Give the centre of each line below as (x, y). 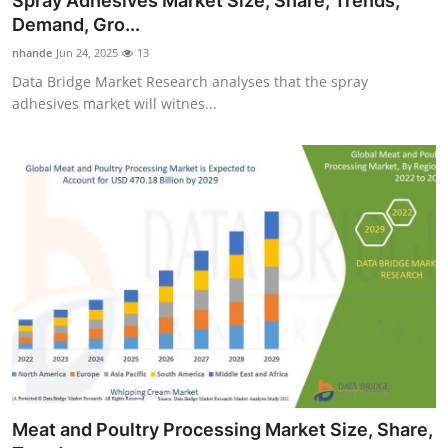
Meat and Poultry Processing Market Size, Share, (222, 429)
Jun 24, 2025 (87, 53)
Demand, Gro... (76, 25)
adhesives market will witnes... (114, 104)
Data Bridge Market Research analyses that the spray (190, 82)
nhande (32, 53)
